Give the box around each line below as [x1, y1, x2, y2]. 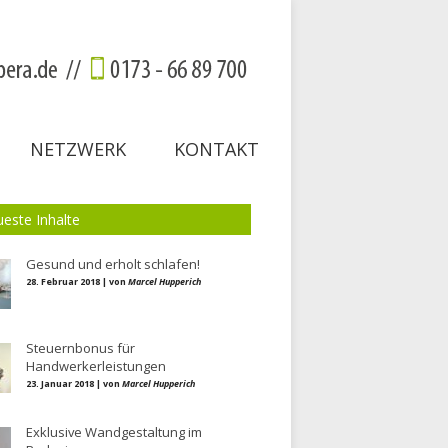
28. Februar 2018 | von [26, 275, 128, 288]
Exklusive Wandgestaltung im [26, 423, 202, 441]
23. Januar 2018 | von [26, 377, 122, 390]
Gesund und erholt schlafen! [26, 255, 200, 273]
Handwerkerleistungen [26, 357, 166, 375]
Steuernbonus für [26, 339, 135, 357]
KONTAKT [174, 137, 259, 161]
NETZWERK [30, 137, 126, 161]
